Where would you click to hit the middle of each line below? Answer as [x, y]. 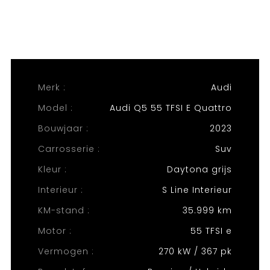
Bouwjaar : [63, 128]
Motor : [55, 231]
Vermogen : [66, 251]
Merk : [52, 87]
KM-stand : [64, 210]
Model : [55, 108]
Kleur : [52, 169]
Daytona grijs [200, 169]
